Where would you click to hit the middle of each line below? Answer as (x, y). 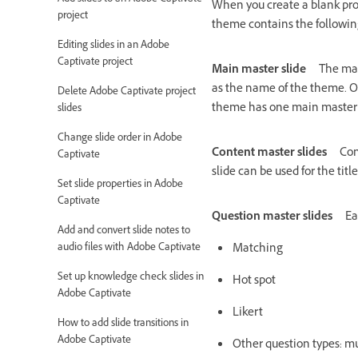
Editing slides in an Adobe (113, 46)
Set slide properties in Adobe (120, 185)
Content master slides (269, 154)
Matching (258, 250)
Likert (248, 314)
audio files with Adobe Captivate (129, 248)
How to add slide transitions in (123, 324)
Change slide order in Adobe (120, 139)
